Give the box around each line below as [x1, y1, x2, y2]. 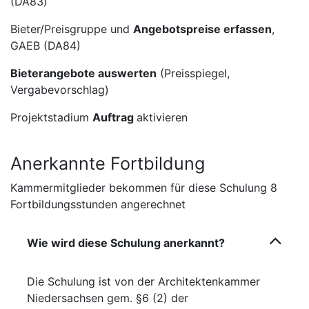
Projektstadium [10, 110, 92, 124]
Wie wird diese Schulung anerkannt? [27, 235, 225, 250]
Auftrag [92, 110, 137, 124]
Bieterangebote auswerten [10, 66, 157, 80]
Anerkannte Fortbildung [10, 152, 205, 174]
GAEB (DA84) [10, 38, 81, 52]
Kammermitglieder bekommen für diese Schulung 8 [10, 180, 277, 195]
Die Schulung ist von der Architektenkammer [27, 274, 260, 288]
